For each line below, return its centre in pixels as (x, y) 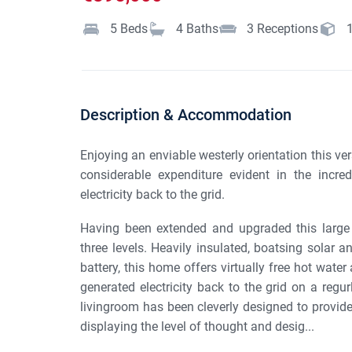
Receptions (288, 29)
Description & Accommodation (186, 115)
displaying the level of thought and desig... (197, 327)
